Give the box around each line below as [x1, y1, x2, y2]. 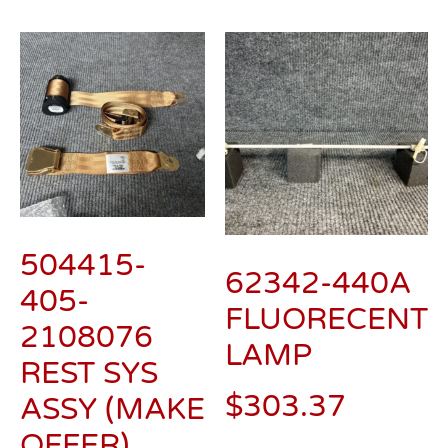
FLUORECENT [225, 301, 428, 339]
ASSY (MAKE [20, 391, 205, 429]
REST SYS [20, 355, 158, 393]
